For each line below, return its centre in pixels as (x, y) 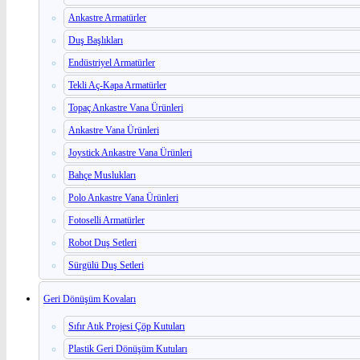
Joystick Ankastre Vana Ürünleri (130, 152)
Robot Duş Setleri (102, 242)
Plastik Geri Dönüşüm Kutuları (128, 348)
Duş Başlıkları (96, 40)
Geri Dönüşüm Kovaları (90, 299)
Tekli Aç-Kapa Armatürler (117, 85)
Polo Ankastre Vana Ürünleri (123, 197)
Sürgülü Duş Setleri (106, 265)
